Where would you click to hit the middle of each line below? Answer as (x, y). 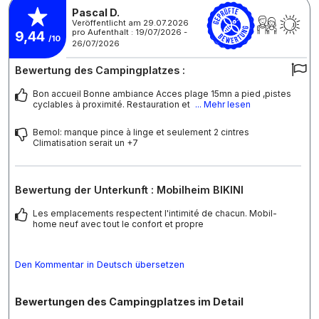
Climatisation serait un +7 (85, 143)
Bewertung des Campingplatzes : (100, 70)
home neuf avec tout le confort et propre (118, 224)
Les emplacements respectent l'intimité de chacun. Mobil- (155, 214)
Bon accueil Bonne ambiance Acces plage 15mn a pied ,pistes (162, 94)
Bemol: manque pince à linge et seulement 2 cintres (141, 132)
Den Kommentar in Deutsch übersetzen (100, 265)
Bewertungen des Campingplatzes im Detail (129, 302)
